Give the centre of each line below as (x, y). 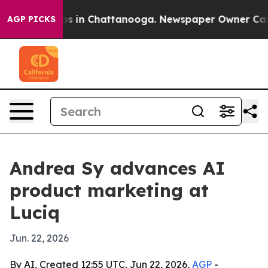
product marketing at (109, 190)
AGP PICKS (31, 19)
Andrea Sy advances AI (117, 168)
